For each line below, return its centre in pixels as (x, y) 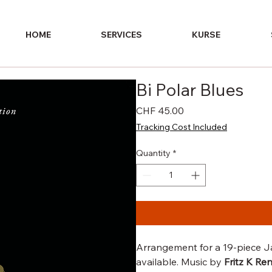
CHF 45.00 (160, 110)
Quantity (153, 153)
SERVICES (122, 34)
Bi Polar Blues (190, 90)
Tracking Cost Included (182, 127)
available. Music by (180, 262)
